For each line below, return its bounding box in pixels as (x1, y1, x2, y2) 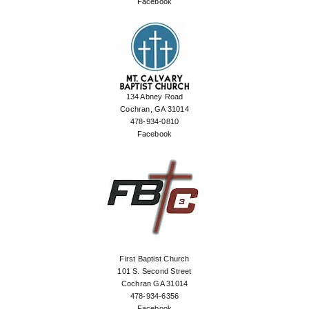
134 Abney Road (126, 92, 183, 101)
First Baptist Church (119, 255, 190, 263)
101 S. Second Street (117, 267, 192, 276)
